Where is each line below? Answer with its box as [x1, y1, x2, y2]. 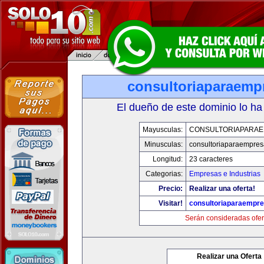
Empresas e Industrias [189, 170, 260, 178]
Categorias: [145, 170, 183, 178]
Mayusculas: [142, 126, 183, 134]
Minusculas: [144, 140, 183, 148]
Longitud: [152, 155, 183, 163]
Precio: [158, 184, 183, 193]
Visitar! [158, 199, 183, 207]
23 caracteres [189, 155, 233, 163]
